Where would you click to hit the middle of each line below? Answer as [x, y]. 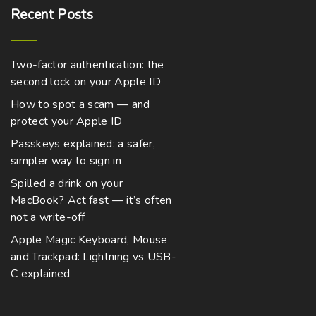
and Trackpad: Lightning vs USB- [93, 257]
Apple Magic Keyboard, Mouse [89, 240]
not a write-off [48, 217]
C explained [41, 274]
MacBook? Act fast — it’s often [91, 200]
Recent [32, 15]
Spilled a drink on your [67, 183]
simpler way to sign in [66, 161]
